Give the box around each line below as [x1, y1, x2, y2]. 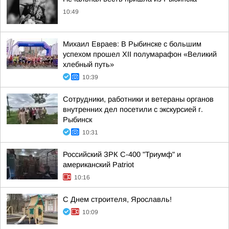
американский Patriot [63, 161, 134, 169]
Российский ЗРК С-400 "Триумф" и [63, 150, 181, 158]
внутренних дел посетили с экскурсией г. [63, 105, 203, 113]
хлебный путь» [63, 60, 114, 68]
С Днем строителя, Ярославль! [63, 195, 172, 203]
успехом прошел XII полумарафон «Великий [63, 50, 217, 58]
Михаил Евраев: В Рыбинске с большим [63, 40, 201, 48]
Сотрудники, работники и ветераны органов [63, 95, 214, 103]
